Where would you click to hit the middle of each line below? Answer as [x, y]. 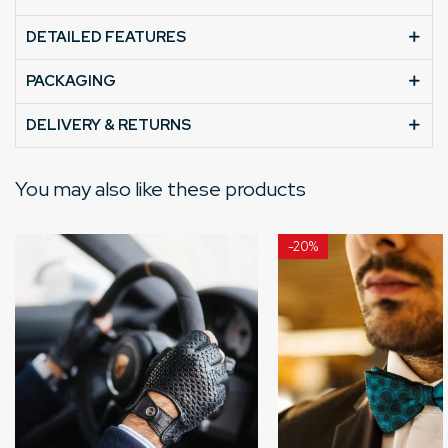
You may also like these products [160, 188]
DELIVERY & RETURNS [108, 124]
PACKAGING [71, 80]
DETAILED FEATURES [106, 36]
